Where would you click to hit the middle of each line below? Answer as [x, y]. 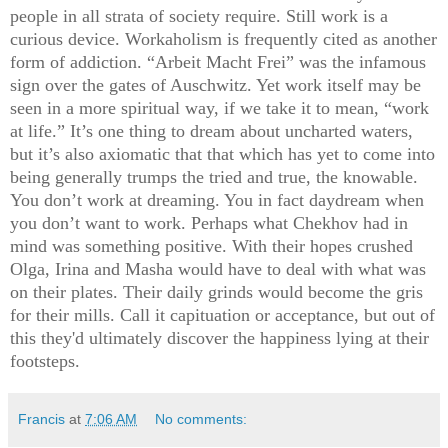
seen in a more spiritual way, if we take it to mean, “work [219, 108]
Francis [41, 419]
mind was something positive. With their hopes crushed [211, 246]
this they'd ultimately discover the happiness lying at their [219, 338]
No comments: [201, 419]
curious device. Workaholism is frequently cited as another [223, 39]
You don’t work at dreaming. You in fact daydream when [217, 200]
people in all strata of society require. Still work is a [199, 16]
